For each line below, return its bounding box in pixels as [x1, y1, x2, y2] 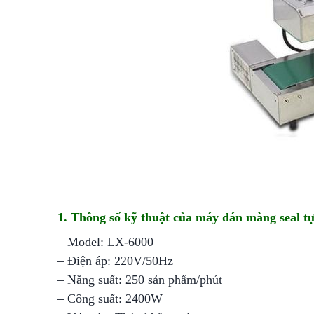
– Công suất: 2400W [57, 292, 163, 306]
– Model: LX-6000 [57, 235, 153, 249]
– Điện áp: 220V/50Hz [57, 254, 173, 268]
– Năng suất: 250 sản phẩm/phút [57, 273, 222, 287]
